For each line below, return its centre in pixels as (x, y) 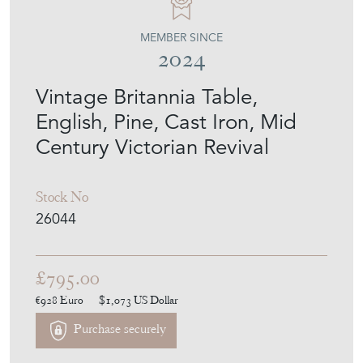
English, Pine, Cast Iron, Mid (166, 121)
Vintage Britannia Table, (147, 96)
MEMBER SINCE (181, 37)
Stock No (62, 196)
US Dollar (156, 299)
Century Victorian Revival (152, 146)
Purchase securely (118, 329)
